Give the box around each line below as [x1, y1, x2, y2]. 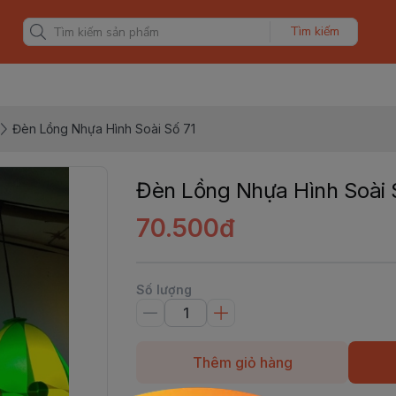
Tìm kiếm [289, 23, 339, 40]
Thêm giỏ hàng [192, 354, 293, 371]
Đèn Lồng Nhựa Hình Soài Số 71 [12, 121, 195, 136]
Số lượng [136, 282, 192, 297]
